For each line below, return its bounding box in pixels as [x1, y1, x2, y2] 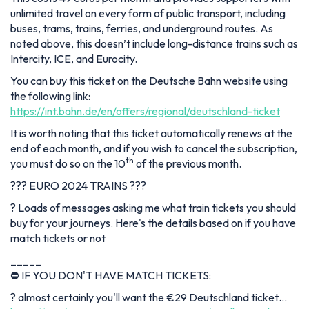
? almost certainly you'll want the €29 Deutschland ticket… [10, 290, 287, 305]
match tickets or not [10, 231, 106, 246]
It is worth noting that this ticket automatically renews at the [10, 126, 292, 141]
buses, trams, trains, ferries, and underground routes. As [10, 21, 273, 36]
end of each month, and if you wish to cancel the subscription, [10, 141, 297, 156]
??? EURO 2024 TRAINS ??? [10, 179, 146, 193]
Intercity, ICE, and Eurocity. [10, 52, 137, 66]
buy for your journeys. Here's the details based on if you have [10, 216, 296, 230]
